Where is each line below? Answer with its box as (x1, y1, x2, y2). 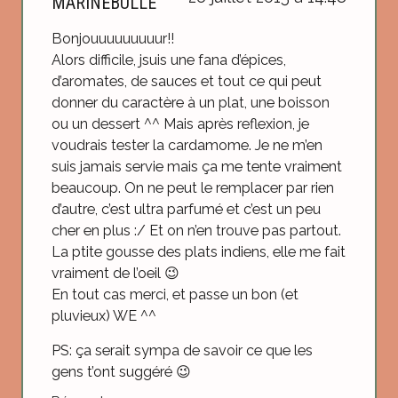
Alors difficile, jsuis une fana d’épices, (52, 52, 286, 69)
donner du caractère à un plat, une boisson (52, 94, 330, 112)
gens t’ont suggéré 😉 (52, 362, 191, 380)
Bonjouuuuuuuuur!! (52, 30, 174, 48)
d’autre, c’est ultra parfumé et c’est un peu (52, 201, 321, 219)
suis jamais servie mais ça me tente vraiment (52, 158, 342, 176)
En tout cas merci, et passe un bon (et (52, 286, 298, 304)
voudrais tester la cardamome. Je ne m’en (52, 137, 322, 155)
